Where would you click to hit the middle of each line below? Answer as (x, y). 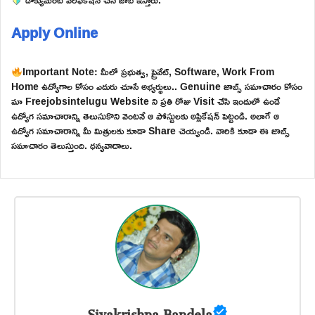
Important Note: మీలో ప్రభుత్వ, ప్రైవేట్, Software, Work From (148, 72)
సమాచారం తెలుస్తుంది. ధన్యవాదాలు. (72, 146)
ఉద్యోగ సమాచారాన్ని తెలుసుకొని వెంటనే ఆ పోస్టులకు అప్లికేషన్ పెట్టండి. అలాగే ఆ (145, 116)
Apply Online (54, 33)
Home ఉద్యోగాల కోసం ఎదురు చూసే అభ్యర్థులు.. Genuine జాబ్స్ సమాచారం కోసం (157, 86)
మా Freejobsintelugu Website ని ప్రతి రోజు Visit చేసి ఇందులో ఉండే (146, 101)
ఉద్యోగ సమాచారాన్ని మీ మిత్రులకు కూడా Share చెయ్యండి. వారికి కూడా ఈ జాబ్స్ (150, 131)
